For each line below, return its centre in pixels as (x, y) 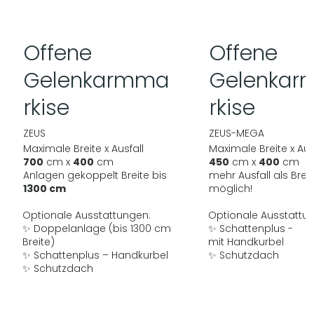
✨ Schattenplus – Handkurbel (96, 255)
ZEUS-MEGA (236, 134)
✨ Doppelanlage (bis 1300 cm (97, 228)
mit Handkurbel (246, 241)
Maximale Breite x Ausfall (83, 148)
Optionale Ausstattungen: (87, 215)
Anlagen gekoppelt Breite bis (95, 175)
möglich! (230, 188)
